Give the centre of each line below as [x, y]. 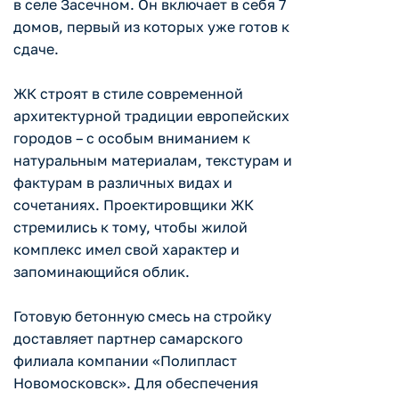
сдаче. [36, 49]
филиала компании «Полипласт [125, 361]
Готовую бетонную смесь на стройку [142, 317]
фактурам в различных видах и [123, 183]
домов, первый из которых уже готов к [151, 27]
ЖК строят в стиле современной [128, 94]
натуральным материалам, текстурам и [153, 161]
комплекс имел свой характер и [126, 250]
